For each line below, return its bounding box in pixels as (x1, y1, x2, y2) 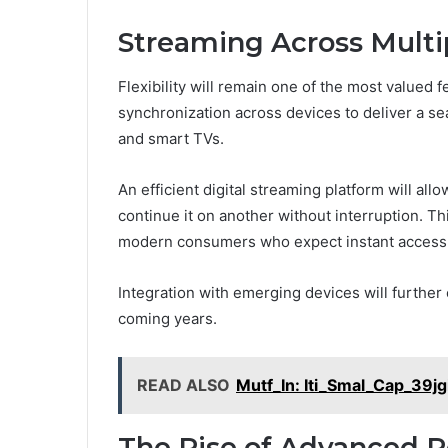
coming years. (118, 309, 217, 329)
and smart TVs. (118, 129, 224, 149)
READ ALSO (137, 375, 230, 396)
